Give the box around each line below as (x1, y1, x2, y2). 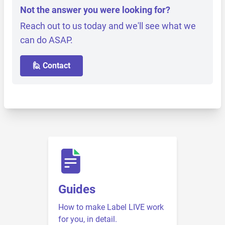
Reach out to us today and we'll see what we (20, 21, 196, 32)
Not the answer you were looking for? (20, 5, 170, 16)
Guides (58, 182, 95, 197)
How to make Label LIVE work (58, 202, 164, 212)
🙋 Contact (33, 61, 70, 71)
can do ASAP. (20, 35, 73, 46)
